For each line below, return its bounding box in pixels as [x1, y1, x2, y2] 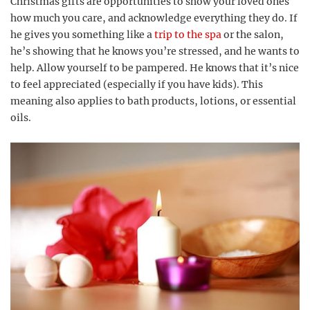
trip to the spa [154, 28, 221, 42]
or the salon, [221, 28, 284, 42]
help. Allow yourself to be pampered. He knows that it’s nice [10, 62, 299, 75]
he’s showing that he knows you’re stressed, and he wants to [10, 45, 300, 58]
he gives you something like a [10, 28, 154, 42]
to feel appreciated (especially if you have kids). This [10, 78, 263, 91]
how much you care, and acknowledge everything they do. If [10, 12, 298, 25]
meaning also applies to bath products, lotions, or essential [10, 95, 296, 108]
